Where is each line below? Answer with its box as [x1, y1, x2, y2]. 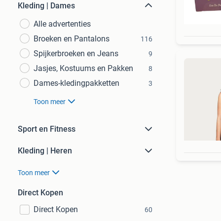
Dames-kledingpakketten [34, 78, 119, 88]
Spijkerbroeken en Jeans [34, 49, 118, 58]
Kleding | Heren [18, 146, 72, 155]
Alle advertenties [34, 19, 91, 29]
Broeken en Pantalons [34, 34, 110, 43]
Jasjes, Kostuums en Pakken [34, 64, 133, 73]
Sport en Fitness [18, 124, 75, 134]
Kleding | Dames [18, 1, 75, 10]
